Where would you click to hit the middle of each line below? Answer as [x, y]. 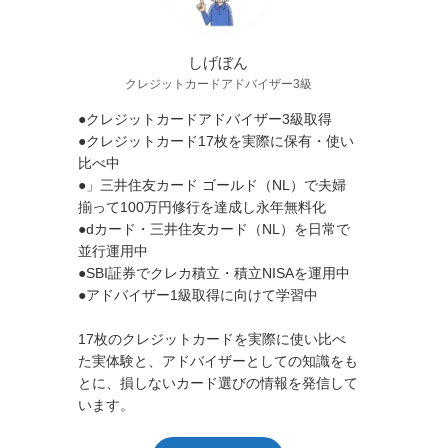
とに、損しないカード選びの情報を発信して [218, 382]
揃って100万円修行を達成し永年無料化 [202, 206]
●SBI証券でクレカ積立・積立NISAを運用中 [214, 272]
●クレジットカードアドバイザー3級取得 [205, 118]
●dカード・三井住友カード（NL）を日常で [214, 228]
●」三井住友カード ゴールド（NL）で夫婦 [212, 184]
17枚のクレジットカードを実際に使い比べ [212, 338]
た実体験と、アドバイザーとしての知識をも [218, 360]
